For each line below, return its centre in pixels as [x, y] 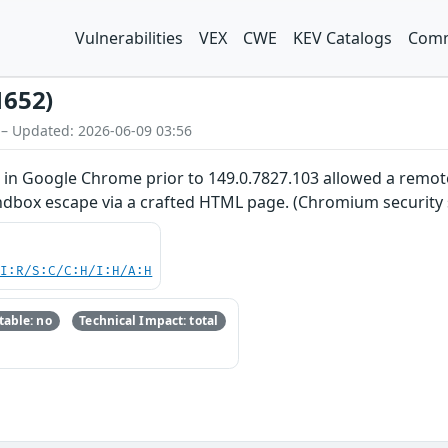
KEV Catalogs [342, 38]
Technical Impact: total [149, 321]
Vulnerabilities [129, 38]
